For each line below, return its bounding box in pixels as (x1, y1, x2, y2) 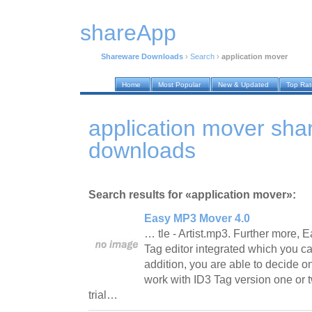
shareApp (80, 20, 176, 46)
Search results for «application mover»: (88, 188, 296, 201)
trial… (88, 288, 120, 301)
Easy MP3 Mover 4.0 (144, 212, 250, 224)
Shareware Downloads (101, 52, 183, 61)
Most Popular (158, 81, 201, 89)
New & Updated (218, 81, 269, 89)
